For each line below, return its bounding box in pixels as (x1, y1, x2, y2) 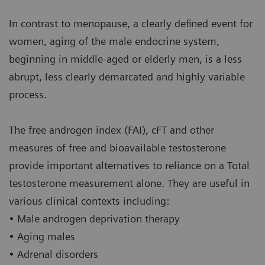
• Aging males (9, 230, 75, 243)
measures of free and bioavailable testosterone (9, 141, 226, 154)
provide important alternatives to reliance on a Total (9, 159, 250, 172)
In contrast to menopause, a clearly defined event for (9, 17, 253, 30)
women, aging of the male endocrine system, (9, 35, 219, 48)
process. (9, 88, 47, 101)
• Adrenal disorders (9, 248, 98, 261)
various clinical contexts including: (9, 195, 169, 208)
